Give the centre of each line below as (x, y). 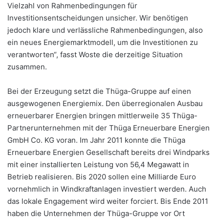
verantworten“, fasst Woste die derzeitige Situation (95, 55)
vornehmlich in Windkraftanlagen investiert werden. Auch (107, 189)
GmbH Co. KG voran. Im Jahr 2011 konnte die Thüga (96, 140)
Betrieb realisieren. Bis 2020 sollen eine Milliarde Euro (102, 177)
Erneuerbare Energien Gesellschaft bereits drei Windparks (109, 153)
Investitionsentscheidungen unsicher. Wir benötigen (98, 18)
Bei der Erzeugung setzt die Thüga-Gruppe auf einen (99, 91)
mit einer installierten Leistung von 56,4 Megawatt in (98, 165)
